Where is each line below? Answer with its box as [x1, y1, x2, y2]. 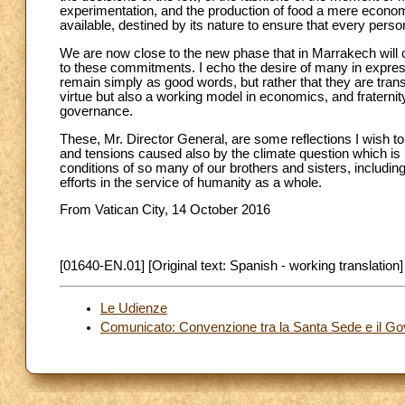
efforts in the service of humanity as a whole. [60, 174, 322, 190]
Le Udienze [100, 301, 167, 316]
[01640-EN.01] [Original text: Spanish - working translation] [60, 258, 403, 273]
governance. [60, 104, 133, 119]
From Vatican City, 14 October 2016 [60, 202, 270, 218]
